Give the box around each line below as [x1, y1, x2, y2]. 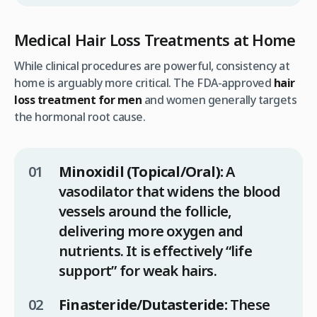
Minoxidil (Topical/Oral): [59, 161, 223, 181]
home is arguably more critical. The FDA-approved [14, 74, 274, 91]
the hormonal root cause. [14, 108, 145, 125]
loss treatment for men [14, 91, 142, 108]
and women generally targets [142, 91, 296, 108]
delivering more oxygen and [59, 221, 243, 241]
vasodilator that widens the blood [59, 181, 281, 201]
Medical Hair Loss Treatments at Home [14, 28, 296, 50]
